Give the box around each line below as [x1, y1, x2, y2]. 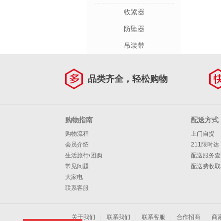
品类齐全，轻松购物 [88, 74, 168, 84]
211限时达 [191, 141, 219, 148]
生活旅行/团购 [65, 152, 102, 159]
